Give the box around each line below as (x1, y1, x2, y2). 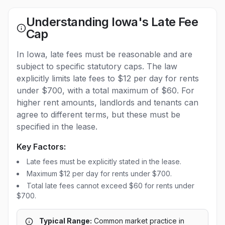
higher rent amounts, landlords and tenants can (17, 97, 198, 107)
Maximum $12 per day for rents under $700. (27, 169, 172, 178)
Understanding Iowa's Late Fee (26, 15, 198, 29)
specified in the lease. (17, 122, 97, 132)
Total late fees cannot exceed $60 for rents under (27, 181, 194, 190)
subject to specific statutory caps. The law (17, 61, 177, 71)
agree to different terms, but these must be (17, 109, 180, 120)
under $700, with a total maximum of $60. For (17, 85, 194, 95)
